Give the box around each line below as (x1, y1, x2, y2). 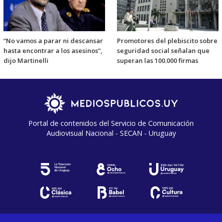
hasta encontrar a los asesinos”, (3, 46, 102, 55)
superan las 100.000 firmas (117, 55, 198, 65)
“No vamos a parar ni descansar (3, 36, 103, 45)
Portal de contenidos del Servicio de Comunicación (28, 118, 194, 128)
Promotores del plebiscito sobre (117, 36, 218, 45)
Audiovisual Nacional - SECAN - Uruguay (46, 128, 176, 138)
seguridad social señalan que (117, 46, 210, 55)
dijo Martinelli (3, 55, 49, 65)
